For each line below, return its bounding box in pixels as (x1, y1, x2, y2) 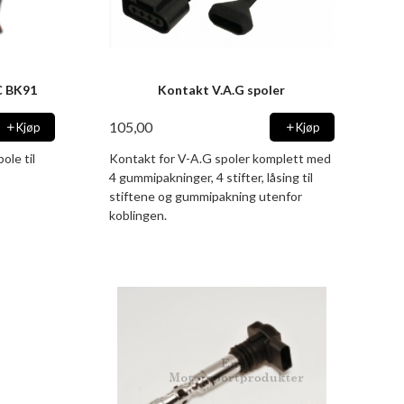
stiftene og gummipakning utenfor (108, 188, 302, 204)
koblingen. (108, 207, 167, 223)
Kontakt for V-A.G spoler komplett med (108, 151, 331, 166)
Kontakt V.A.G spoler (158, 82, 286, 98)
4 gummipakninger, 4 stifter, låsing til (108, 170, 313, 185)
